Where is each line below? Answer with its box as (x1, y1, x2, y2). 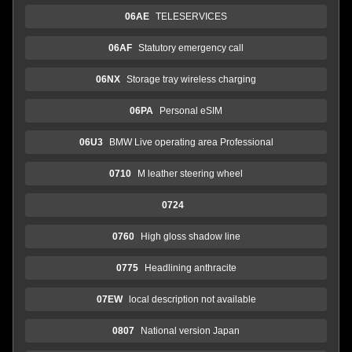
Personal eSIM (159, 104, 222, 116)
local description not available (128, 293, 256, 305)
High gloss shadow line (140, 230, 240, 242)
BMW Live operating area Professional (108, 136, 273, 148)
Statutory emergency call (138, 42, 244, 53)
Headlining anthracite (144, 262, 236, 273)
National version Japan (141, 324, 240, 336)
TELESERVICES (156, 10, 227, 22)
